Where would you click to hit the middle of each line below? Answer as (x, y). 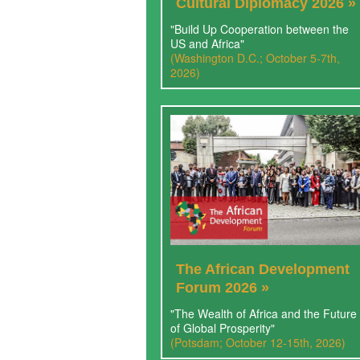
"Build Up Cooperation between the (259, 29)
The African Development (262, 269)
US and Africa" (207, 43)
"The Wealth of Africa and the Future (263, 313)
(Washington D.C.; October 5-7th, (255, 57)
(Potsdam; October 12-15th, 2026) (258, 342)
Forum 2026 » (222, 287)
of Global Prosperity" (222, 327)
